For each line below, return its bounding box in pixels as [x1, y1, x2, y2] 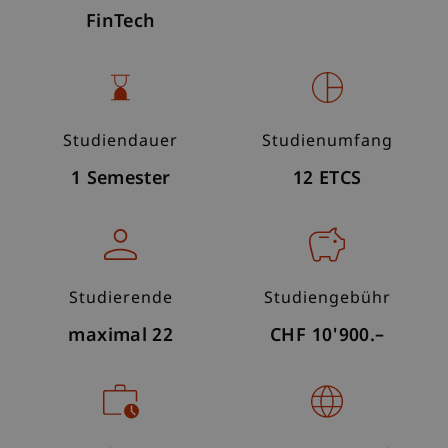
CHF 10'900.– [270, 324, 385, 348]
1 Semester [70, 167, 171, 191]
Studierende [68, 288, 173, 310]
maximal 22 [68, 324, 174, 348]
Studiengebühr [264, 288, 391, 310]
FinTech [85, 10, 156, 34]
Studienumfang [262, 131, 393, 153]
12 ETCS [292, 167, 362, 191]
